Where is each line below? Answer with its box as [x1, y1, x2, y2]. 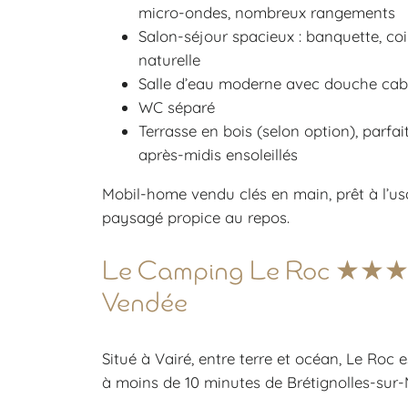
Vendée [102, 291, 188, 318]
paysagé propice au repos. [102, 208, 290, 227]
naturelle [138, 50, 200, 70]
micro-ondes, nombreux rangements [138, 3, 395, 23]
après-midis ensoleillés [138, 145, 298, 165]
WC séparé [138, 97, 215, 117]
